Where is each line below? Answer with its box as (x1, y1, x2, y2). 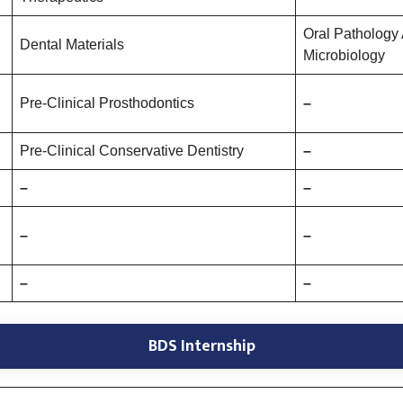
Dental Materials (20, 37, 124, 53)
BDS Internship (148, 333, 255, 361)
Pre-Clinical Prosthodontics (20, 95, 194, 112)
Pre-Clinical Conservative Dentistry (20, 143, 244, 159)
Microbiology (303, 48, 385, 64)
